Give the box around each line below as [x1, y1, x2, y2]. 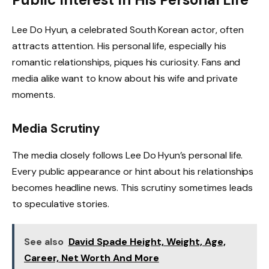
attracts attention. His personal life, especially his [12, 40, 226, 53]
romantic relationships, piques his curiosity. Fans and [12, 56, 241, 69]
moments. [12, 88, 55, 101]
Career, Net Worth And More [24, 252, 159, 265]
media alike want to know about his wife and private [12, 72, 238, 85]
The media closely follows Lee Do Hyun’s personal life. [12, 148, 243, 162]
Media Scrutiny [12, 121, 100, 137]
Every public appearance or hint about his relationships [12, 165, 254, 178]
